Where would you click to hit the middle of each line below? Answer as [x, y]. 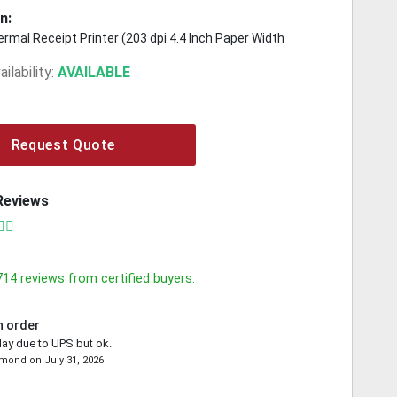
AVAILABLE [94, 72]
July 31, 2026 [74, 360]
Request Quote [63, 144]
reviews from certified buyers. [106, 279]
